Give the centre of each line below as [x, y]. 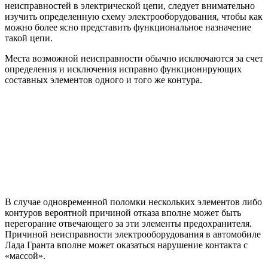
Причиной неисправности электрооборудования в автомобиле [133, 234]
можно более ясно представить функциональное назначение [128, 27]
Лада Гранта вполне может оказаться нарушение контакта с [126, 245]
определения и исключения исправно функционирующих [123, 69]
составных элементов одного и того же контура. [103, 80]
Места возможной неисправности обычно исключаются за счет [134, 58]
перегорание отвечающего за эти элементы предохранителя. [128, 223]
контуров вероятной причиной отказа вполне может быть [123, 212]
